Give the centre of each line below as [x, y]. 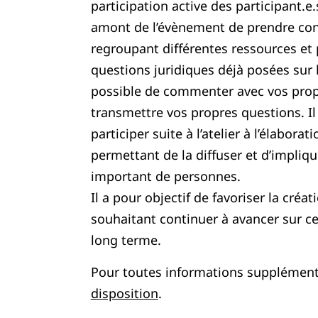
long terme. [126, 240]
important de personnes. [165, 176]
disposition [124, 293]
